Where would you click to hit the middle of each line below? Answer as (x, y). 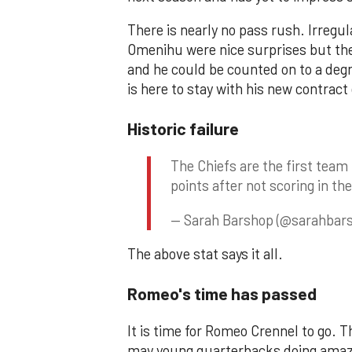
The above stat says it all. (205, 254)
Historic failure (183, 128)
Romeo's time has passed (222, 293)
